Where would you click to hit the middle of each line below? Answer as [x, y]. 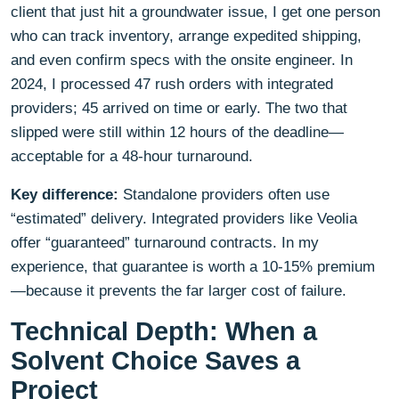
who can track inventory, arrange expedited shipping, [186, 36]
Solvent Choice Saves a [155, 361]
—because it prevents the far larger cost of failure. [179, 290]
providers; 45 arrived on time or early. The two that [179, 108]
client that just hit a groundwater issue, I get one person [195, 12]
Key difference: [65, 194]
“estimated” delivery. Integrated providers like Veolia [184, 218]
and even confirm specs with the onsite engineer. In [182, 60]
